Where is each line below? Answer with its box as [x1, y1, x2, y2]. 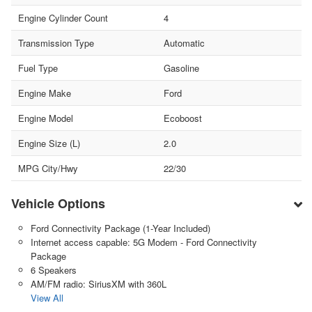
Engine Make [18, 86, 71, 100]
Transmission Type [18, 36, 94, 50]
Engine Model [18, 111, 73, 125]
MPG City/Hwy [18, 162, 78, 175]
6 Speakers [30, 263, 77, 277]
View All [30, 291, 63, 305]
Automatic [163, 36, 205, 50]
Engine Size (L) [18, 136, 80, 150]
